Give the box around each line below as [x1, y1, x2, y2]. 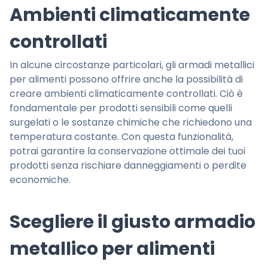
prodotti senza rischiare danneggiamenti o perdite [10, 159, 246, 173]
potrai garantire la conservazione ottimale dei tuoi [10, 144, 245, 159]
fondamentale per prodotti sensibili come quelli [10, 101, 232, 115]
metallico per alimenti [10, 236, 215, 262]
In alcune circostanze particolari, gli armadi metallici [10, 58, 254, 72]
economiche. [10, 173, 71, 187]
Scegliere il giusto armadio [10, 209, 255, 235]
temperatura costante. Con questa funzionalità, [10, 130, 233, 144]
